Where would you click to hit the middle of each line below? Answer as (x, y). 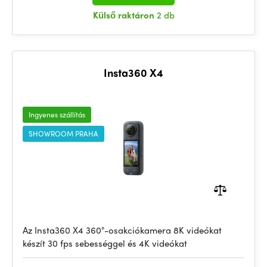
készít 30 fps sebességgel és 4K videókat (105, 243)
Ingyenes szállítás (57, 114)
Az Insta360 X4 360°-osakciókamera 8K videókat (122, 230)
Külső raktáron (125, 15)
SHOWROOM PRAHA (63, 133)
